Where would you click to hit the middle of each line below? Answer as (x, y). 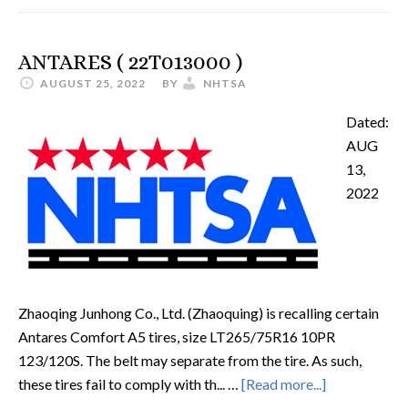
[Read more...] (284, 384)
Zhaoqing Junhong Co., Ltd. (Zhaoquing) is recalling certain (199, 313)
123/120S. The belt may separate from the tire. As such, (190, 360)
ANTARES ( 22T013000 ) (130, 62)
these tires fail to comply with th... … (130, 384)
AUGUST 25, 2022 (93, 83)
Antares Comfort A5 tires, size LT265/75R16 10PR (177, 337)
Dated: (367, 122)
